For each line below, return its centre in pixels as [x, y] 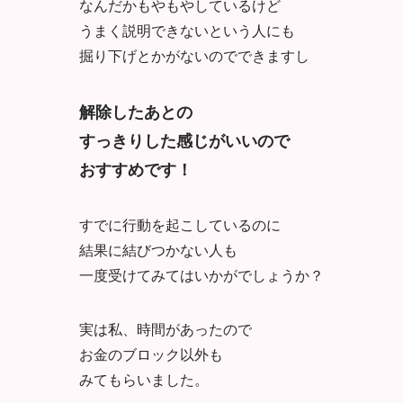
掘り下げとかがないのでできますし [194, 55]
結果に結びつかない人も [158, 249]
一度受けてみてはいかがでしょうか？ [201, 274]
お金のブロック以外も [151, 354]
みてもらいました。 [144, 379]
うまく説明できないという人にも [187, 30]
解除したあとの [136, 111]
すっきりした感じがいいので [184, 140]
